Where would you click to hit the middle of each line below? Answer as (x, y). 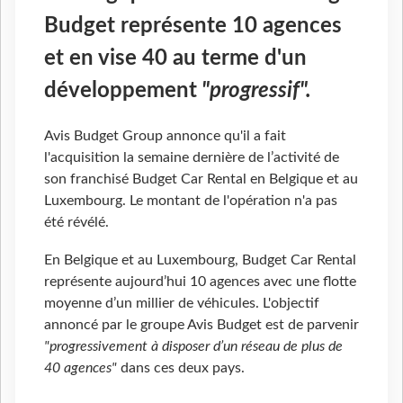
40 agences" (81, 367)
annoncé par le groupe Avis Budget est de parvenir (201, 324)
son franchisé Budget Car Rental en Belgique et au (201, 179)
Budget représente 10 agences (193, 27)
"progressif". (254, 91)
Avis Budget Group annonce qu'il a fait (165, 136)
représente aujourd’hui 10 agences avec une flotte (200, 281)
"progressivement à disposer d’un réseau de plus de (193, 346)
